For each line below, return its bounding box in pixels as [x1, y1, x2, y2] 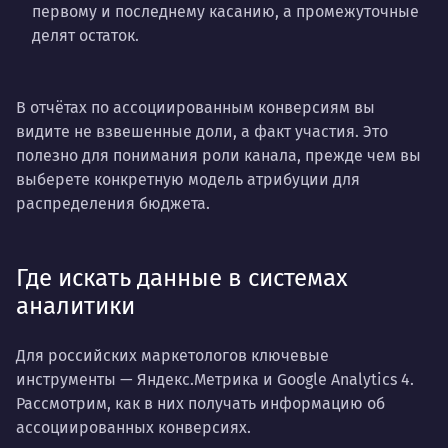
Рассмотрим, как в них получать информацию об [16, 393, 385, 413]
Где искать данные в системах [16, 263, 348, 292]
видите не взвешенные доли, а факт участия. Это [16, 121, 388, 141]
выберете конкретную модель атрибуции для [16, 169, 360, 189]
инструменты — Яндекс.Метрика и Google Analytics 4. [16, 369, 414, 389]
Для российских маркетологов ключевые [16, 345, 329, 365]
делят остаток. [32, 25, 139, 45]
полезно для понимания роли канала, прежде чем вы [16, 145, 421, 165]
